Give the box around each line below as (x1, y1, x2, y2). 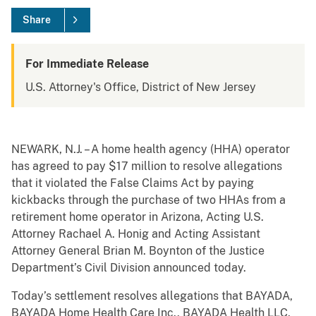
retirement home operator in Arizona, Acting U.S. (11, 210, 264, 224)
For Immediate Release (25, 57, 149, 71)
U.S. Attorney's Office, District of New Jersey (25, 80, 256, 95)
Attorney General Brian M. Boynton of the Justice (11, 244, 265, 258)
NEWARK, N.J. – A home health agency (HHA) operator (11, 142, 290, 157)
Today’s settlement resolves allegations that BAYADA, (11, 289, 293, 303)
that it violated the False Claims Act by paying (11, 176, 254, 190)
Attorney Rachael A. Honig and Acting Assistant (11, 227, 260, 241)
